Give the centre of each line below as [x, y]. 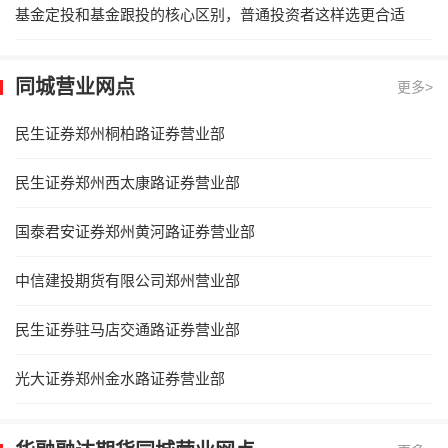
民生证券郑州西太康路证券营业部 [127, 182]
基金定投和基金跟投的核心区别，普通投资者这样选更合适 [210, 14]
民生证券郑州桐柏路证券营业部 [120, 133]
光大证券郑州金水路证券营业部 [120, 378]
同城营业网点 [75, 86]
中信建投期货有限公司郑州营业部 [127, 280]
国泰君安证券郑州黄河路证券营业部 [135, 231]
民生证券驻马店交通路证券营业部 [127, 329]
